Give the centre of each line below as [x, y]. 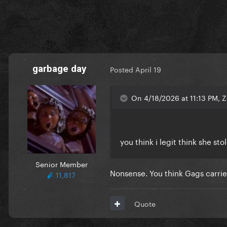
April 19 [148, 69]
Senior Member [61, 163]
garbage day [59, 68]
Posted [123, 69]
